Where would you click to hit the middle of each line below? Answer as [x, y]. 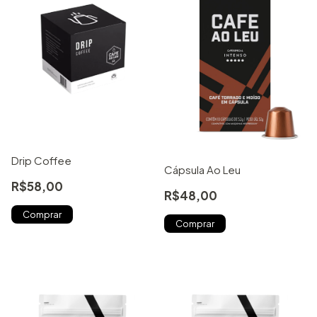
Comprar [195, 223]
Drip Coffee [41, 160]
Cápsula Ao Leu [202, 169]
